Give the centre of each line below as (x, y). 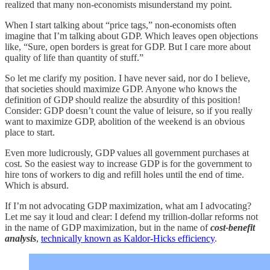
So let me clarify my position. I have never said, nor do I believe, (127, 78)
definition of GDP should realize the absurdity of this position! (123, 99)
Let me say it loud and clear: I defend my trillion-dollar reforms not (131, 216)
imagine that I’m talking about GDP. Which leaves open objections (131, 36)
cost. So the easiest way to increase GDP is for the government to (128, 163)
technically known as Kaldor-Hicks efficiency (128, 238)
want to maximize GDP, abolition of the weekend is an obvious (125, 121)
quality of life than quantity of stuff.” (74, 57)
